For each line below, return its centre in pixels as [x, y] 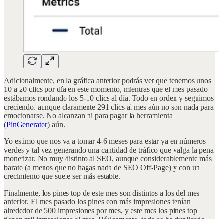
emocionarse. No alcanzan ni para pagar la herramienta [88, 115]
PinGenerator [27, 124]
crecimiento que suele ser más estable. [62, 176]
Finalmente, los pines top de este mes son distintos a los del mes [102, 193]
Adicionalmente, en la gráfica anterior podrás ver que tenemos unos [108, 80]
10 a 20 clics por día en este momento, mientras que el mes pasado [106, 89]
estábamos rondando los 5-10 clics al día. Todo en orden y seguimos [109, 98]
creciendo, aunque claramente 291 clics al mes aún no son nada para [109, 107]
